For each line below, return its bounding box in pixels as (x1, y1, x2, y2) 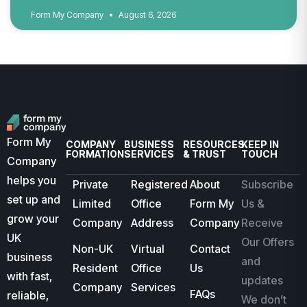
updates (241, 273, 284, 288)
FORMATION (65, 148, 124, 160)
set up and (7, 192, 60, 206)
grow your (7, 211, 59, 225)
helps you (7, 173, 56, 187)
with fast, (7, 269, 52, 283)
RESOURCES (182, 138, 245, 151)
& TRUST (182, 148, 226, 160)
